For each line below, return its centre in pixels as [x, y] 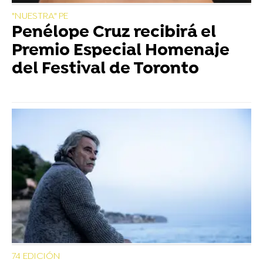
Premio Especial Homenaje [121, 51]
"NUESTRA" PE [40, 17]
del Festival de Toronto [105, 70]
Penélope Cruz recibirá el [114, 33]
